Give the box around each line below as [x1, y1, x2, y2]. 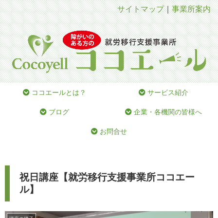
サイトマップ [117, 5, 164, 13]
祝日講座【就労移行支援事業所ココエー [19, 172, 195, 183]
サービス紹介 [145, 89, 188, 97]
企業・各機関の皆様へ [132, 108, 202, 116]
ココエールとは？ [30, 89, 86, 97]
